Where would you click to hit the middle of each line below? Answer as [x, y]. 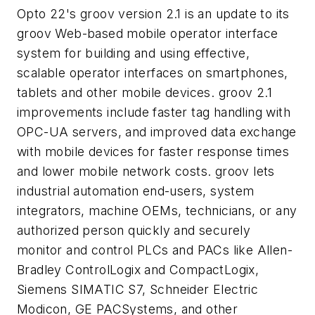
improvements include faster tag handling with [154, 112]
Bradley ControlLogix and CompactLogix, [138, 270]
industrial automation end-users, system [136, 191]
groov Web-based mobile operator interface [148, 34]
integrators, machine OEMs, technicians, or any [157, 211]
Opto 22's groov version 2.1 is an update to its [153, 14]
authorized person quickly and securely [134, 231]
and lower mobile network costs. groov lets [146, 172]
